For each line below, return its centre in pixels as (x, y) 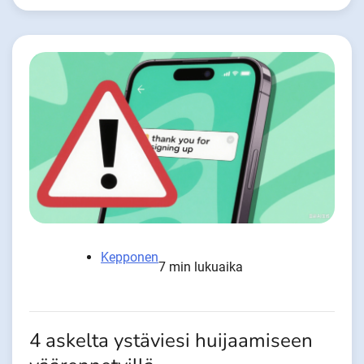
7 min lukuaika (201, 266)
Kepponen (130, 257)
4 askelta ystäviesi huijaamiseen (171, 340)
